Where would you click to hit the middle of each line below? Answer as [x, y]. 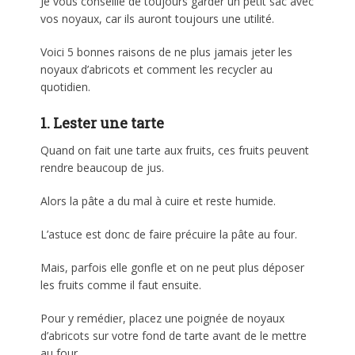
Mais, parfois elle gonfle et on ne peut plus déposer [173, 267]
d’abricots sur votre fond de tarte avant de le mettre [174, 335]
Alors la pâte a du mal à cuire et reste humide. [158, 200]
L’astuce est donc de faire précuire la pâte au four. [169, 234]
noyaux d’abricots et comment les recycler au [157, 69]
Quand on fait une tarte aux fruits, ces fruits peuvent [175, 150]
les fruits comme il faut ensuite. [121, 284]
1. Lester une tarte [103, 122]
